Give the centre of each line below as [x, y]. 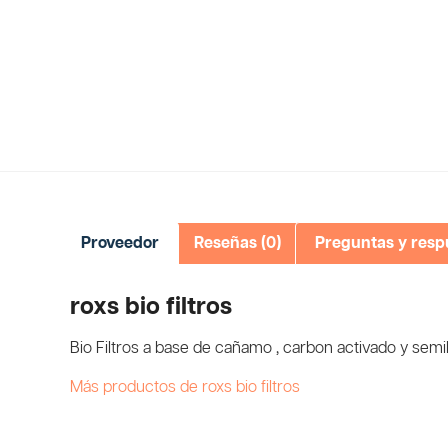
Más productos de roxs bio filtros [185, 387]
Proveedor [120, 243]
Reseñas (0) [237, 243]
